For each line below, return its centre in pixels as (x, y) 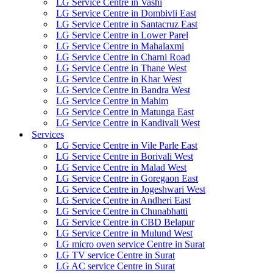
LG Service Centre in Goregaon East (127, 178)
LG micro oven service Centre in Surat (130, 244)
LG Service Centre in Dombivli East (126, 13)
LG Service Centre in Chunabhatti (122, 211)
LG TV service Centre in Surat (115, 255)
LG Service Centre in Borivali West (125, 156)
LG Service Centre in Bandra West (123, 90)
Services (48, 134)
